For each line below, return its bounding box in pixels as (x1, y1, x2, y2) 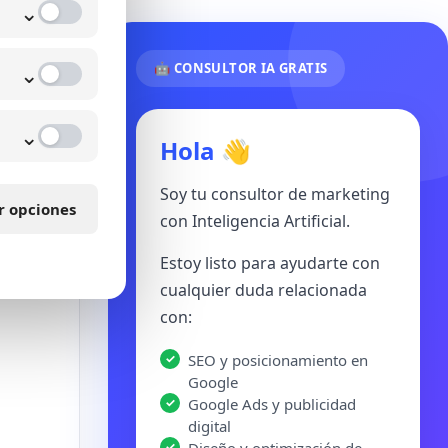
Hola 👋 (160, 134, 251, 167)
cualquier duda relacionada (160, 279, 367, 301)
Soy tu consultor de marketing (160, 183, 390, 205)
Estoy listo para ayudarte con (160, 252, 380, 274)
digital (188, 416, 231, 436)
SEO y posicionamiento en (188, 350, 368, 370)
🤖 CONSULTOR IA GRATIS (154, 59, 328, 77)
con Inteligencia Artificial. (160, 210, 350, 232)
